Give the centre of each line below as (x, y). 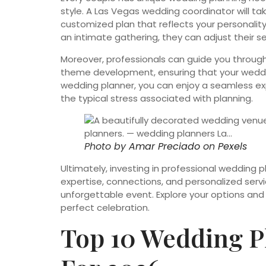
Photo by (107, 146)
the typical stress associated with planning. (157, 98)
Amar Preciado (164, 146)
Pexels (232, 146)
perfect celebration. (105, 207)
